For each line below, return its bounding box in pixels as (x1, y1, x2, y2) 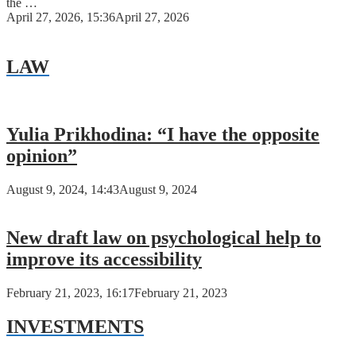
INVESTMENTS (6, 315, 144, 337)
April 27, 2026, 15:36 (6, 10, 115, 25)
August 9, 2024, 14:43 (6, 183, 119, 197)
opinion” (6, 145, 77, 167)
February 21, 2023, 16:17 (6, 285, 134, 300)
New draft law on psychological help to (6, 226, 321, 248)
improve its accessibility (6, 248, 202, 269)
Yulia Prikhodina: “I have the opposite (6, 124, 319, 145)
